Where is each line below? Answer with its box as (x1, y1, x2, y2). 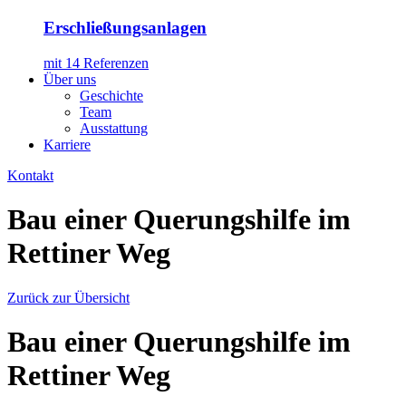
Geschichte (80, 88, 143, 103)
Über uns (43, 72, 96, 87)
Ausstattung (80, 121, 148, 136)
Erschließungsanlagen (43, 18, 207, 38)
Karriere (43, 137, 91, 152)
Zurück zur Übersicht (7, 289, 130, 305)
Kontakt (7, 168, 53, 183)
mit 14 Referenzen (43, 55, 149, 71)
